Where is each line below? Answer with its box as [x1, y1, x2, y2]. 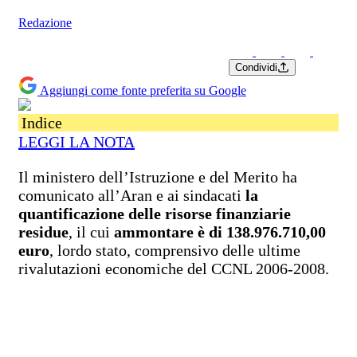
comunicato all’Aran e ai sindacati [18, 186, 245, 204]
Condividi [235, 61, 277, 73]
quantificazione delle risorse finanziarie [18, 204, 291, 222]
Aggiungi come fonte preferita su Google [40, 83, 246, 97]
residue [18, 222, 69, 241]
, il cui [69, 222, 114, 241]
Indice [22, 113, 62, 131]
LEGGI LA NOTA [18, 132, 135, 151]
